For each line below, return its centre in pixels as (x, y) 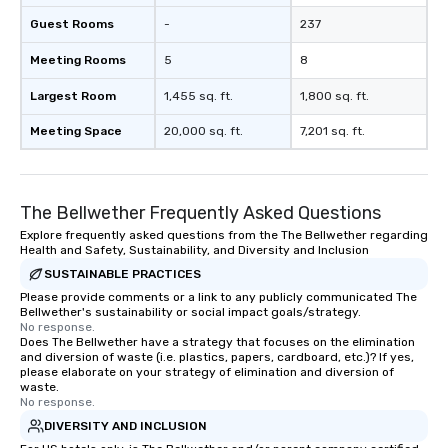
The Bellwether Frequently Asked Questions (200, 213)
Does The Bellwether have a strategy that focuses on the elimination (217, 342)
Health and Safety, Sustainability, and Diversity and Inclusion (194, 250)
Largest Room (73, 96)
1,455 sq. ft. (198, 96)
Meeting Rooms (78, 60)
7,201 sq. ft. (332, 131)
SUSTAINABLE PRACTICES (122, 273)
